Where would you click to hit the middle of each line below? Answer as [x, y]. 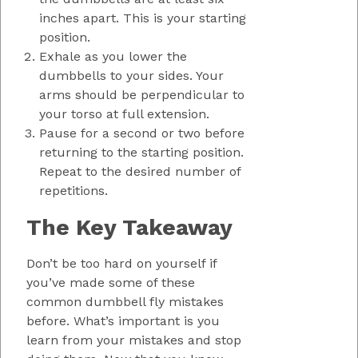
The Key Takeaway [129, 227]
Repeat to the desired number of [140, 171]
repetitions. [74, 190]
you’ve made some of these [111, 282]
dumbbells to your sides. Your [131, 75]
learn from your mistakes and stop [134, 340]
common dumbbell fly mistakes [125, 301]
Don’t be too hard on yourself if [121, 263]
